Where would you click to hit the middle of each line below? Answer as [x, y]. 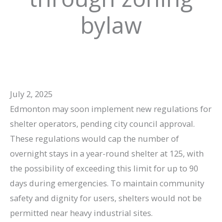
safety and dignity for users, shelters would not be [106, 198]
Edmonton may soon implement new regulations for [111, 109]
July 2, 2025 [31, 94]
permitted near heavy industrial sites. [81, 213]
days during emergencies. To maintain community [107, 183]
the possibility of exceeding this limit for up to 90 [104, 168]
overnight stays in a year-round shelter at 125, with [107, 154]
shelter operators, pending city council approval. [102, 124]
